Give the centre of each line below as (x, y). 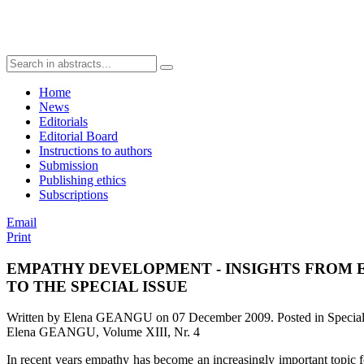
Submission (69, 165)
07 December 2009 (221, 318)
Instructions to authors (95, 151)
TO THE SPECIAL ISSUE (97, 286)
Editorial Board (78, 136)
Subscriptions (74, 195)
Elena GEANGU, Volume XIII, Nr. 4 (103, 332)
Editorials (63, 121)
